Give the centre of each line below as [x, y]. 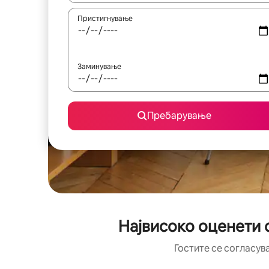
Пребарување [179, 116]
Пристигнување [105, 19]
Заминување [99, 67]
